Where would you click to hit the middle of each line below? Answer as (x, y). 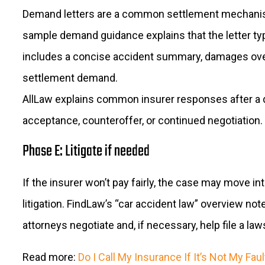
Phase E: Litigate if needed (86, 152)
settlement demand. (70, 78)
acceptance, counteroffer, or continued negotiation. (143, 121)
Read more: (49, 257)
